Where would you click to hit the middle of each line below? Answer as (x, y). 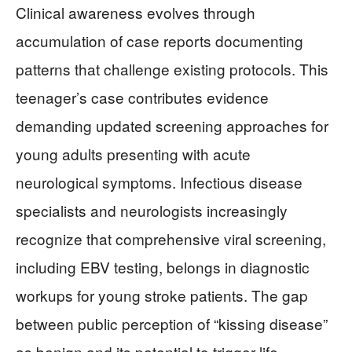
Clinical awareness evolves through (136, 12)
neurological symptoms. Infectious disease (159, 182)
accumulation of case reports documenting (159, 40)
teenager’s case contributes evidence (142, 97)
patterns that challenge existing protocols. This (172, 69)
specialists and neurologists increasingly (152, 210)
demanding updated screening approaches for (172, 125)
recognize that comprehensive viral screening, (171, 238)
